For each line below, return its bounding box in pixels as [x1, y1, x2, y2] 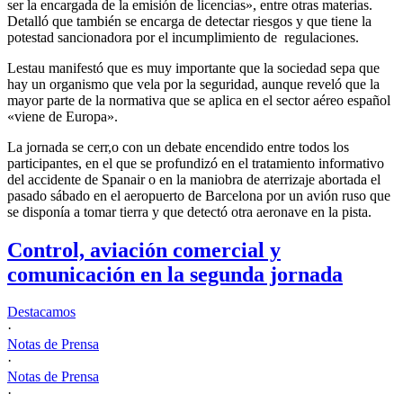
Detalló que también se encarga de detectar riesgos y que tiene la [7, 13, 372, 29]
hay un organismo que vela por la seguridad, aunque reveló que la [7, 76, 380, 92]
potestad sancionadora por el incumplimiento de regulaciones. [7, 29, 359, 45]
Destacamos [7, 304, 76, 320]
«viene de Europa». [7, 108, 118, 124]
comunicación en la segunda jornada [7, 262, 343, 286]
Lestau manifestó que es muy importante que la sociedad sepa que [7, 59, 380, 76]
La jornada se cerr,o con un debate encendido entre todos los [7, 139, 349, 155]
